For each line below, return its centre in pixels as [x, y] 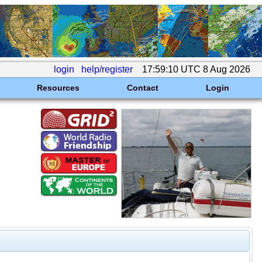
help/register [107, 69]
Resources [58, 88]
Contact [142, 88]
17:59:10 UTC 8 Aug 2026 [196, 69]
